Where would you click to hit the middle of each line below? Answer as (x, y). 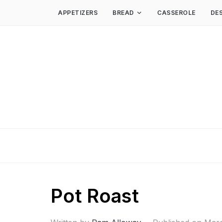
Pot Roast (95, 196)
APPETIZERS (78, 13)
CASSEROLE (176, 13)
